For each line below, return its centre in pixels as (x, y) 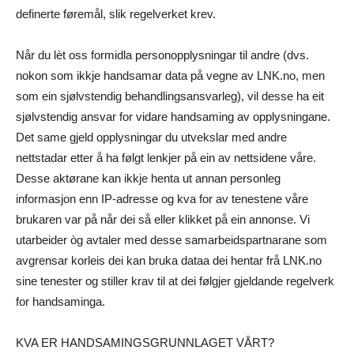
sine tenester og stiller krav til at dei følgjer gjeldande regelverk (175, 281)
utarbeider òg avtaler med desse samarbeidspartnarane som (171, 240)
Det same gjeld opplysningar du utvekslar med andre (151, 137)
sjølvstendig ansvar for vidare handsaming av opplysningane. (173, 117)
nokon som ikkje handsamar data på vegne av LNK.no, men (170, 76)
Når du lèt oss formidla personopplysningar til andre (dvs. (162, 55)
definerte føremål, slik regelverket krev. (116, 14)
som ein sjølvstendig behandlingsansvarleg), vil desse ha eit (170, 96)
